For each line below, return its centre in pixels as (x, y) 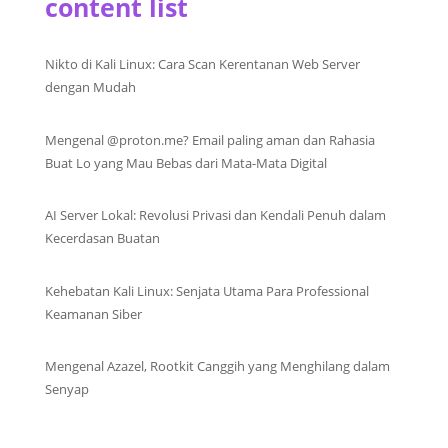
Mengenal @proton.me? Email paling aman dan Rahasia (209, 139)
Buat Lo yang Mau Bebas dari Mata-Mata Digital (185, 162)
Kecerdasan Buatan (102, 238)
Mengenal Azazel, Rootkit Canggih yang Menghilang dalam (217, 366)
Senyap (66, 389)
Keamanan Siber (93, 313)
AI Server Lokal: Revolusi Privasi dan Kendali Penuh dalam (215, 215)
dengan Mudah (90, 87)
